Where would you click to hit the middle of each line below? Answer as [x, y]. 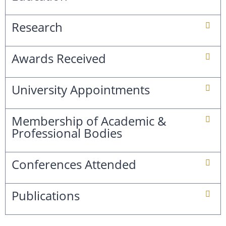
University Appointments [81, 90]
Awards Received [59, 59]
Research [37, 27]
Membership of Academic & [89, 121]
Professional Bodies [67, 133]
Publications [46, 196]
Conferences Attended [74, 164]
